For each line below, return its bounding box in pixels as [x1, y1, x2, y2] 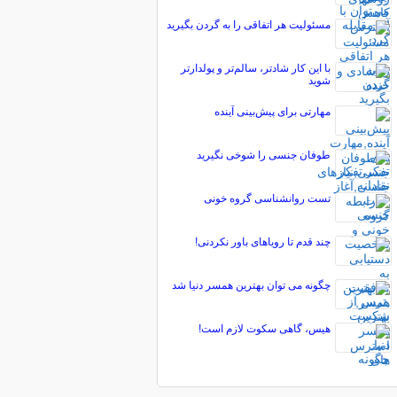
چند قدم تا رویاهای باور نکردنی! [194, 236, 331, 248]
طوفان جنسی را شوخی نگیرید [196, 149, 331, 161]
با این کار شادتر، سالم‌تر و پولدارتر [180, 62, 331, 74]
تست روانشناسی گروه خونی [203, 192, 331, 205]
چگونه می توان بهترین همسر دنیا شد [171, 279, 331, 292]
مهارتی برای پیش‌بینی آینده [214, 105, 331, 118]
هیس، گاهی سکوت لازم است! [198, 323, 331, 335]
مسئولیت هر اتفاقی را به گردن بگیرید [166, 19, 331, 31]
